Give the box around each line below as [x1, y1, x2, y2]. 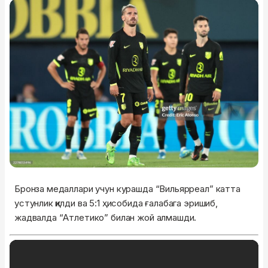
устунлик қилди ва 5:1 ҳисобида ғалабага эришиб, [14, 197, 218, 209]
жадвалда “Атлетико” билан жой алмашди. [14, 212, 197, 224]
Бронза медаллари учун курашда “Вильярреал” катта [14, 183, 240, 195]
